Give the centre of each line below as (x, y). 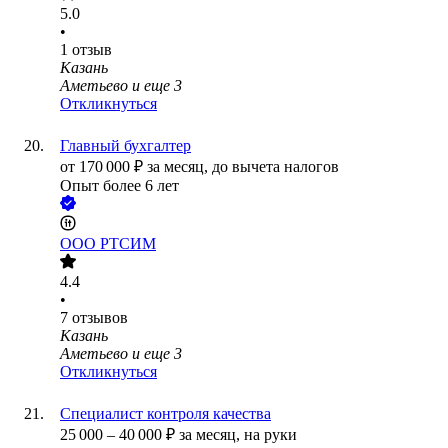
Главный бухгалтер (125, 146)
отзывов (100, 318)
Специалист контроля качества (165, 414)
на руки (270, 435)
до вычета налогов (275, 167)
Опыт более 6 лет (119, 186)
